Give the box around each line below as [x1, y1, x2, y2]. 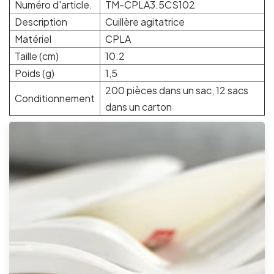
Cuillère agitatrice [105, 15, 185, 29]
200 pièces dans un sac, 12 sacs [105, 84, 248, 97]
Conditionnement [15, 92, 95, 105]
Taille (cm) [15, 50, 59, 63]
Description [15, 15, 67, 29]
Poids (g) [15, 67, 54, 80]
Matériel [15, 32, 51, 46]
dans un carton [105, 100, 172, 114]
